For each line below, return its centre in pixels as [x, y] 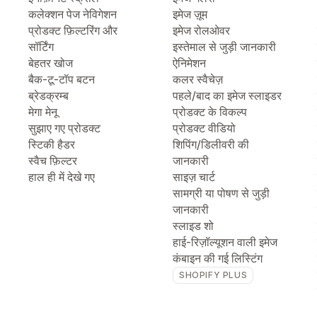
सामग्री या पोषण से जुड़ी [221, 193]
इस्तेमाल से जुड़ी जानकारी [224, 47]
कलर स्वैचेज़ [198, 79]
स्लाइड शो [193, 226]
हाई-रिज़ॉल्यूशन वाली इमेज [225, 242]
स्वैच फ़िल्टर [53, 161]
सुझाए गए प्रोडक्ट [64, 128]
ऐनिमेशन [189, 63]
